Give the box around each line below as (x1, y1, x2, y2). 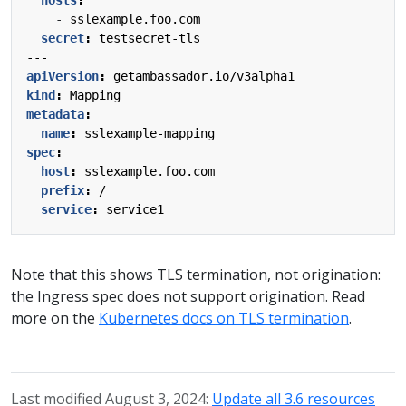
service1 (106, 201, 164, 217)
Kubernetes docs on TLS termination (99, 307, 349, 328)
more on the (11, 307, 99, 328)
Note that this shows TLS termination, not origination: (11, 264, 381, 285)
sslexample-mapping (84, 125, 215, 140)
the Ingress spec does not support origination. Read (11, 285, 365, 306)
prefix (41, 182, 84, 198)
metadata (26, 106, 84, 121)
